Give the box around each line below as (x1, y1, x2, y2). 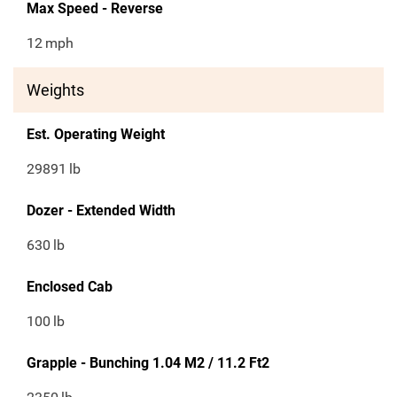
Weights (27, 81, 84, 100)
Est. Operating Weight (27, 126, 165, 144)
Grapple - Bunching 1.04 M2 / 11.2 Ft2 (27, 354, 269, 372)
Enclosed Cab (27, 278, 113, 296)
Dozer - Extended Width (27, 202, 175, 220)
